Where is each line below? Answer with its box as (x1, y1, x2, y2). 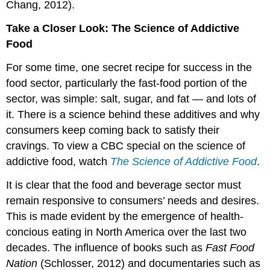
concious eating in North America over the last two (6, 225, 247, 238)
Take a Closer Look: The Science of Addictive (6, 22, 240, 35)
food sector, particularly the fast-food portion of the (6, 77, 248, 89)
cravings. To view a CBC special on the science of (6, 139, 246, 152)
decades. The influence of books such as (6, 241, 206, 254)
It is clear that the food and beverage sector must (6, 178, 242, 191)
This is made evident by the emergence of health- (6, 210, 244, 222)
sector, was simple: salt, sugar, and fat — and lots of (6, 92, 257, 105)
